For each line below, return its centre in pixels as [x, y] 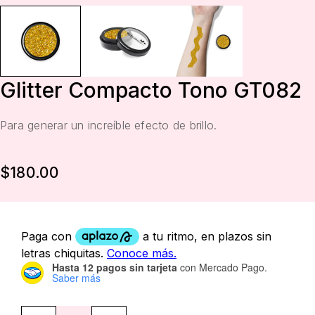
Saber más [76, 278]
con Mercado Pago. [222, 268]
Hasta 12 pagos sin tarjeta [115, 268]
